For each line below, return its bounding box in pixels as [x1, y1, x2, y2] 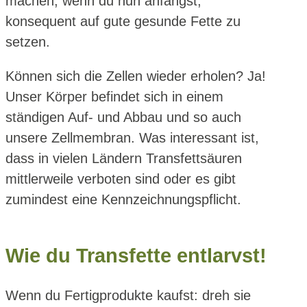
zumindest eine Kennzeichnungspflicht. [5, 192, 241, 208]
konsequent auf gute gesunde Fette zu [5, 14, 241, 29]
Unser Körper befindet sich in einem [5, 89, 223, 105]
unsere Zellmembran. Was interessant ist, [5, 130, 259, 146]
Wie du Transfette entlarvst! [5, 244, 267, 267]
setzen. [5, 34, 50, 50]
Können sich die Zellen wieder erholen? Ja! [5, 69, 266, 84]
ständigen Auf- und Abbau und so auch [5, 110, 241, 125]
